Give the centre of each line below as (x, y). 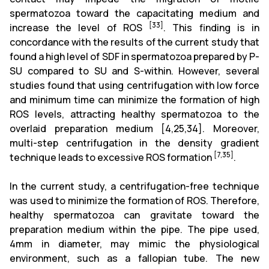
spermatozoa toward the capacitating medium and (134, 13)
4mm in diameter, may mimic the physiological (134, 243)
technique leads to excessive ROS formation (112, 157)
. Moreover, (231, 128)
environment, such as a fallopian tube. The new (134, 258)
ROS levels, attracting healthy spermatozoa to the (134, 114)
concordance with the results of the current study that (134, 42)
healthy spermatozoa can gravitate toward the (134, 215)
